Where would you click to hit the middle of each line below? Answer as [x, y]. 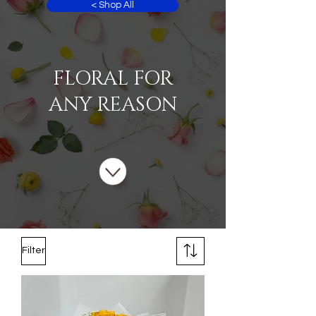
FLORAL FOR [113, 78]
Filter [34, 251]
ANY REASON [113, 104]
